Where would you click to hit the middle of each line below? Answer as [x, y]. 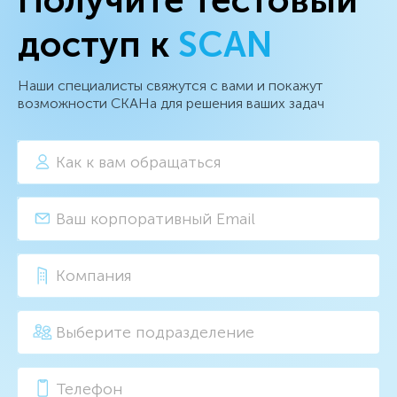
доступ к [98, 44]
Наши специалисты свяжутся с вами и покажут [170, 85]
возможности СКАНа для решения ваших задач [171, 103]
